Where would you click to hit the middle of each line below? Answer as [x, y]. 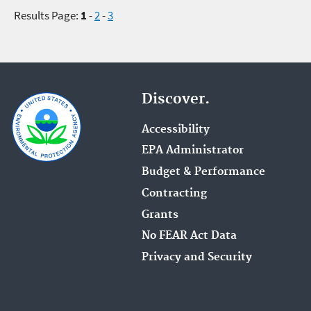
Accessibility [176, 129]
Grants [160, 215]
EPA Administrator [193, 151]
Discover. [176, 99]
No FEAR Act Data [189, 236]
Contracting [174, 193]
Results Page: [46, 15]
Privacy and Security [197, 258]
